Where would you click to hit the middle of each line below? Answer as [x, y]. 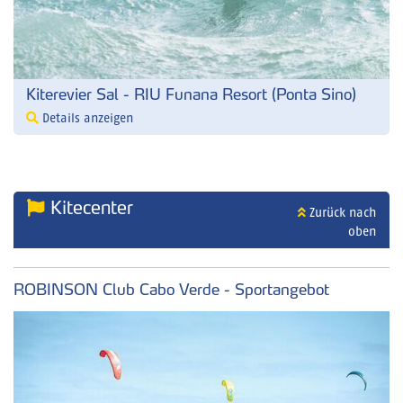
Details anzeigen [86, 119]
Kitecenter [89, 208]
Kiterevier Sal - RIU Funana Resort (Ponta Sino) [191, 94]
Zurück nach [340, 214]
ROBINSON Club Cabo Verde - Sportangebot [171, 290]
